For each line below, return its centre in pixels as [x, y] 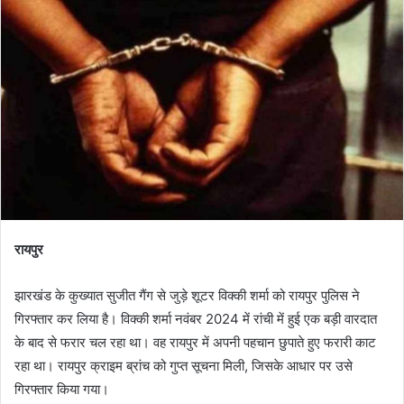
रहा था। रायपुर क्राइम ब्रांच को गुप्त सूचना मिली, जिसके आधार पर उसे [184, 365]
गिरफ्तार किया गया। [62, 389]
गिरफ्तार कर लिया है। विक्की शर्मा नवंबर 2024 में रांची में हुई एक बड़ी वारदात [196, 318]
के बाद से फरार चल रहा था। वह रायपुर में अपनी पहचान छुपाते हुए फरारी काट [195, 342]
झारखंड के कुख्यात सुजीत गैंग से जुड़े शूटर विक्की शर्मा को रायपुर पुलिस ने [187, 295]
